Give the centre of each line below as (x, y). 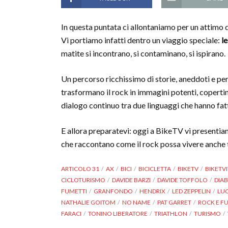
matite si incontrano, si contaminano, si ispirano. (143, 53)
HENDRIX (152, 191)
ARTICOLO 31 (80, 169)
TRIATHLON (171, 213)
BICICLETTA (155, 169)
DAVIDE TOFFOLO (182, 180)
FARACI (71, 213)
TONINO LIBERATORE (118, 213)
